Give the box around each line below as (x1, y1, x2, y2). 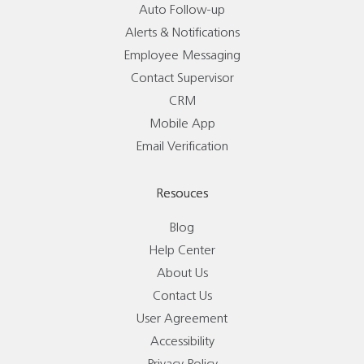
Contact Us (152, 290, 212, 303)
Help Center (149, 245, 215, 258)
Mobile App (149, 118, 215, 131)
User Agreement (136, 313, 227, 326)
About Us (156, 267, 208, 280)
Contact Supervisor (130, 72, 234, 85)
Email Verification (136, 141, 228, 154)
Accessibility (149, 336, 214, 349)
